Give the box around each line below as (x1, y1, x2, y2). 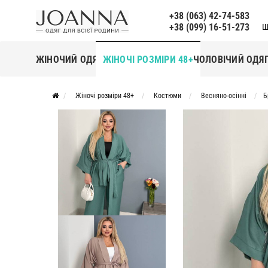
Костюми (154, 92, 181, 100)
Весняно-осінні (201, 92, 246, 100)
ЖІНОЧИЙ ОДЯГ (36, 53, 103, 65)
